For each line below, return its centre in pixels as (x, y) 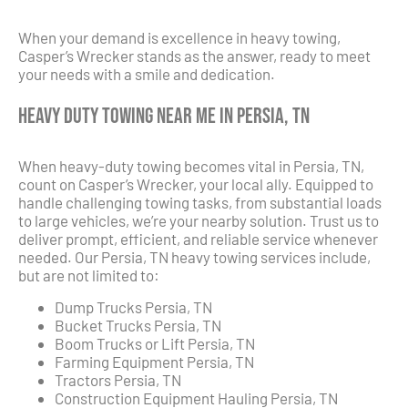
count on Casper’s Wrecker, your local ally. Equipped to (196, 184)
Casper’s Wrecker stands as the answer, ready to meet (194, 56)
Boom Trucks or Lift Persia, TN (155, 343)
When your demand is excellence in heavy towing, (179, 38)
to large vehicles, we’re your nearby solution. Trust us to (199, 221)
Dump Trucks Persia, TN (133, 306)
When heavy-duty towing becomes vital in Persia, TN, (191, 166)
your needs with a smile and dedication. (147, 74)
